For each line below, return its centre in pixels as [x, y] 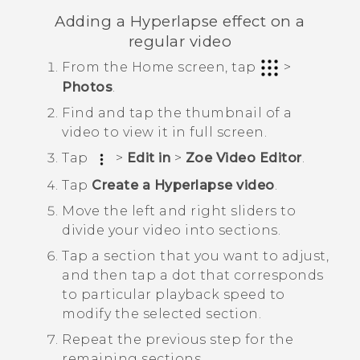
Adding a [92, 21]
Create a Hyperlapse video [183, 185]
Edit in [148, 158]
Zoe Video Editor [243, 158]
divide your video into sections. [171, 230]
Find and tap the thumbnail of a [177, 113]
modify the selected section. [162, 313]
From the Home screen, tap [161, 67]
